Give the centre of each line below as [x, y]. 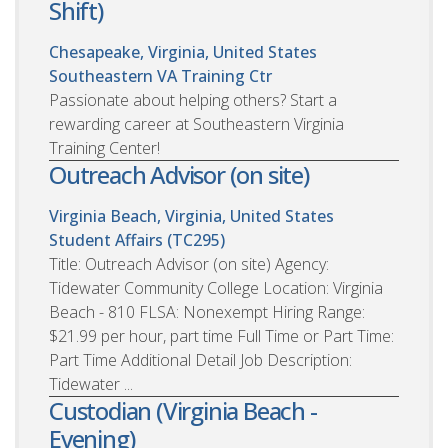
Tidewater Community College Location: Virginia [216, 287]
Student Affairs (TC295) [137, 239]
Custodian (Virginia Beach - [183, 410]
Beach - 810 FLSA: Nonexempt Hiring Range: [207, 311]
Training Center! [104, 147]
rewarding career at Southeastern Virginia [196, 123]
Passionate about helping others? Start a [193, 99]
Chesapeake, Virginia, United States [183, 51]
